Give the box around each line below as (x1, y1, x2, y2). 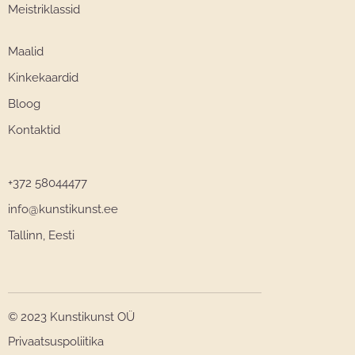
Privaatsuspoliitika (8, 334, 104, 349)
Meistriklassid (8, 2, 80, 17)
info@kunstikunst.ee (8, 201, 118, 216)
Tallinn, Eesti (8, 227, 74, 242)
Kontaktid (8, 122, 60, 137)
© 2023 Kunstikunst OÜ (8, 310, 135, 325)
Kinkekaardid (8, 70, 78, 85)
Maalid (8, 44, 44, 59)
